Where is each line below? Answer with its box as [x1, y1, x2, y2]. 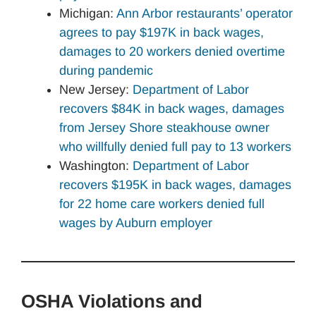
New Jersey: [59, 82, 133, 97]
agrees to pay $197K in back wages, [59, 25, 264, 39]
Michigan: [59, 6, 116, 20]
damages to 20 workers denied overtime [59, 44, 285, 59]
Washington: [59, 158, 133, 173]
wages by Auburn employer [59, 215, 212, 230]
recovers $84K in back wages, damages [59, 101, 284, 116]
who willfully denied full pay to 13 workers [59, 139, 291, 154]
